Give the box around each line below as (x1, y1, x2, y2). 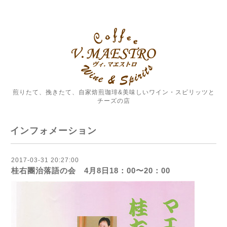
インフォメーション (10, 126, 97, 136)
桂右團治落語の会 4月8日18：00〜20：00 (11, 166, 170, 175)
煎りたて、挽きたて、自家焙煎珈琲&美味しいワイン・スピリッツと (12, 89, 215, 96)
